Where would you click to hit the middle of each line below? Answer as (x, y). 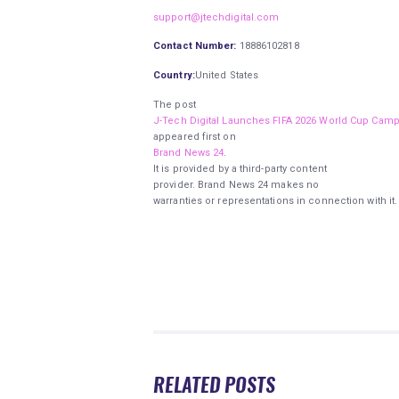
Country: (174, 76)
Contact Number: (195, 46)
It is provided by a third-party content (240, 169)
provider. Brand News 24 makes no (236, 185)
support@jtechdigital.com (216, 17)
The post (175, 105)
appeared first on (195, 137)
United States (227, 76)
